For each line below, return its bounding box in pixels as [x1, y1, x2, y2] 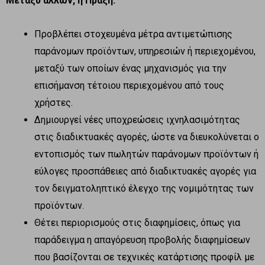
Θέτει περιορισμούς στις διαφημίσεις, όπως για [34, 216, 240, 228]
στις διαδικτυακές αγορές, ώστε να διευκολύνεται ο [34, 131, 259, 143]
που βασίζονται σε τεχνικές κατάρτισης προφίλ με [34, 251, 254, 263]
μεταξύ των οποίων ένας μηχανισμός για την [34, 62, 227, 74]
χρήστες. [34, 96, 73, 108]
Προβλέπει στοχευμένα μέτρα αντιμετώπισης [34, 28, 232, 40]
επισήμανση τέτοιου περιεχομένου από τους [34, 79, 224, 91]
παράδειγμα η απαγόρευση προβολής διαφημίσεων [34, 234, 250, 245]
